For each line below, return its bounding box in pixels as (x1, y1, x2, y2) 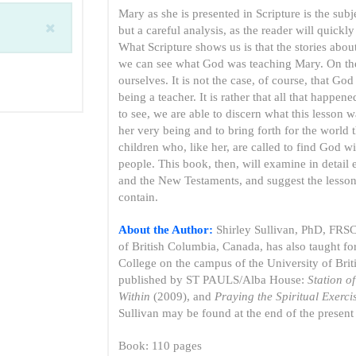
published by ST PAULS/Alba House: (118, 273, 308, 286)
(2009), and (150, 290, 215, 303)
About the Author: (118, 223, 214, 236)
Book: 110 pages (118, 339, 203, 352)
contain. (118, 191, 159, 203)
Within (118, 290, 151, 303)
